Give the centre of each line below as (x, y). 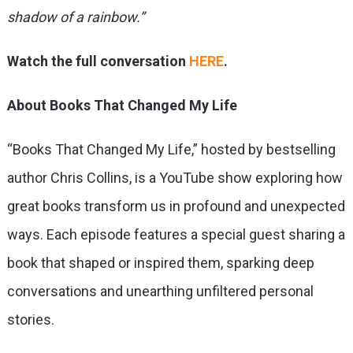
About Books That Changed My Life (122, 105)
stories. (30, 319)
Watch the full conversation (98, 61)
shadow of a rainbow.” (75, 17)
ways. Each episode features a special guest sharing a (176, 234)
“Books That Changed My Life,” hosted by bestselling (171, 149)
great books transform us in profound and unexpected (176, 206)
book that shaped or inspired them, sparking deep (160, 262)
